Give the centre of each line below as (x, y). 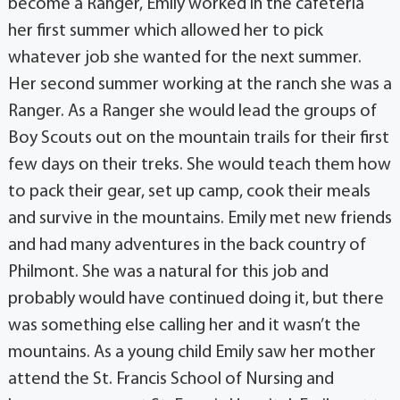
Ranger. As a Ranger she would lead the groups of (192, 111)
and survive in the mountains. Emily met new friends (200, 218)
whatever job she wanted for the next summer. (184, 58)
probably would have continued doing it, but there (196, 299)
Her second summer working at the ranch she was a (200, 84)
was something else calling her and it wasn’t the (184, 325)
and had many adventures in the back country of (187, 245)
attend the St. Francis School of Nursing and (171, 379)
